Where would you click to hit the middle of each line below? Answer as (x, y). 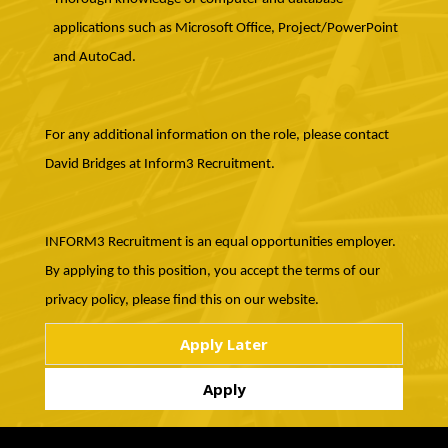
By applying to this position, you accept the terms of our (212, 272)
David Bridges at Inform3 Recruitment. (159, 165)
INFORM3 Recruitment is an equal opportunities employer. (220, 243)
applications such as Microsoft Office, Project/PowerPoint (225, 29)
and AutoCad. (94, 58)
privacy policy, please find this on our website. (181, 301)
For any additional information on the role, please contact (216, 136)
